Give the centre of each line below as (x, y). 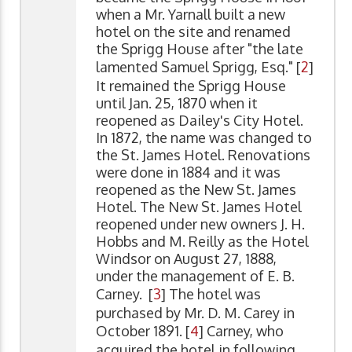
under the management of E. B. (195, 276)
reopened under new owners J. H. (200, 224)
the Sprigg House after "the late (200, 49)
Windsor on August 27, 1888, (186, 259)
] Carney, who (241, 331)
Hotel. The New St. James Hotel (199, 207)
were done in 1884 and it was (188, 172)
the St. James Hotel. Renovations (203, 155)
